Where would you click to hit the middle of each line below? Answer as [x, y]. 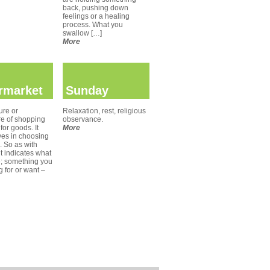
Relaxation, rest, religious [104, 111]
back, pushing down [96, 8]
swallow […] [82, 33]
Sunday [87, 90]
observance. [83, 119]
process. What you [93, 25]
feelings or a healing [96, 16]
